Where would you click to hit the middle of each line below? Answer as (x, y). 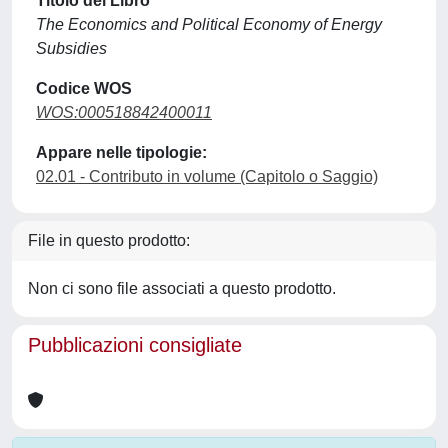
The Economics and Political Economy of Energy (209, 24)
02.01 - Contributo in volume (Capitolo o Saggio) (207, 176)
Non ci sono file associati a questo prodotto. (182, 288)
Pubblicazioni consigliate (135, 345)
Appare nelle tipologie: (121, 152)
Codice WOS (84, 88)
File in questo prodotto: (109, 240)
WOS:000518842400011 (124, 112)
